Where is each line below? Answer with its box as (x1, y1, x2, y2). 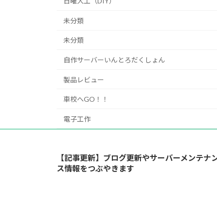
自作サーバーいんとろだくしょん (63, 56, 165, 64)
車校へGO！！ (63, 95, 108, 104)
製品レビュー (63, 75, 104, 84)
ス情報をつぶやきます (57, 163, 134, 173)
